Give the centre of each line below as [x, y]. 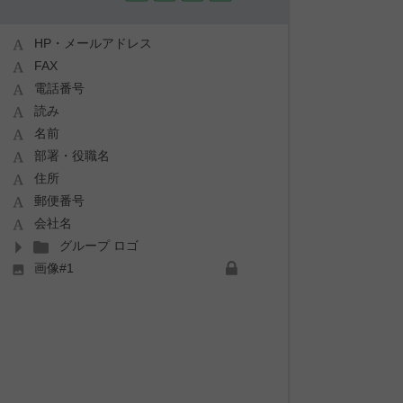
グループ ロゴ [99, 245]
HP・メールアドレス [93, 43]
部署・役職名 [72, 155]
